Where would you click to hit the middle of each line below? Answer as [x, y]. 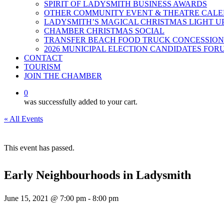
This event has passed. [39, 148]
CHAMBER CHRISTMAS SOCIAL [104, 31]
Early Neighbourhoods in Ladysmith [97, 175]
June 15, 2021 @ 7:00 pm [45, 198]
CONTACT [43, 58]
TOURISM [42, 67]
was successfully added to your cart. [81, 102]
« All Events [23, 119]
